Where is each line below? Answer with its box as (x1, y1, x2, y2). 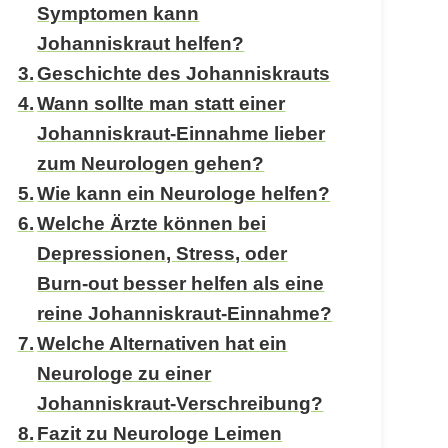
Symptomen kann (37, 2, 200, 24)
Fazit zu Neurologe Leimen (37, 422, 283, 444)
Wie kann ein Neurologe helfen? (37, 182, 331, 204)
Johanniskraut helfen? (37, 32, 245, 54)
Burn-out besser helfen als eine (37, 272, 325, 294)
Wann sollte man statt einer (37, 92, 286, 114)
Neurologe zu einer (37, 362, 212, 384)
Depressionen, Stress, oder (37, 242, 288, 264)
